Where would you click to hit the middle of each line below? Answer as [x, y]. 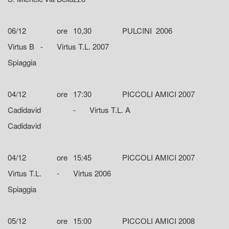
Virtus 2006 [92, 173]
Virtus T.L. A [110, 110]
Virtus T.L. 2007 [83, 47]
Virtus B [21, 47]
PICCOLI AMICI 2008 [158, 221]
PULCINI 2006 [147, 31]
